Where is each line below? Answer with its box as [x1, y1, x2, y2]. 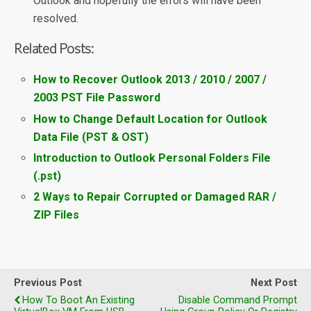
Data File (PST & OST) [33, 130, 149, 144]
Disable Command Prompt [178, 294, 297, 306]
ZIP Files [33, 208, 80, 221]
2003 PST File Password [33, 91, 161, 105]
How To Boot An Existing [22, 294, 135, 306]
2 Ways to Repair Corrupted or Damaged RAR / [33, 190, 277, 203]
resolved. [33, 12, 79, 26]
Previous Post [14, 276, 82, 289]
